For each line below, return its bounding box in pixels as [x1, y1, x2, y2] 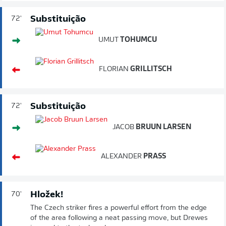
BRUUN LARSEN [134, 123, 191, 131]
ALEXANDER [101, 152, 142, 160]
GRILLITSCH [129, 65, 172, 73]
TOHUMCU [119, 36, 157, 44]
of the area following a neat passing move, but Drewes [30, 214, 208, 222]
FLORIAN [99, 65, 129, 73]
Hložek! [30, 190, 63, 200]
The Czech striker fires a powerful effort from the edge [30, 204, 207, 212]
